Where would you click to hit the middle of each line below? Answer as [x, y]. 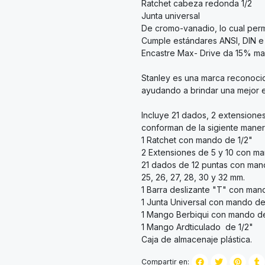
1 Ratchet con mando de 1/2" [197, 140]
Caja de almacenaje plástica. [197, 239]
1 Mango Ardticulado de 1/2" [197, 227]
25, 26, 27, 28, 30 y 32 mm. [193, 177]
